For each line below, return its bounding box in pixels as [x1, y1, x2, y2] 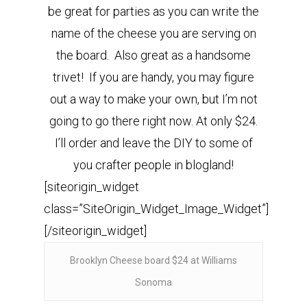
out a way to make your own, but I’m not [49, 92, 258, 106]
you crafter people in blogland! [73, 158, 234, 172]
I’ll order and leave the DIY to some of [54, 136, 253, 150]
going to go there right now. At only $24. [49, 114, 258, 128]
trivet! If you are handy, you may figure [53, 70, 254, 84]
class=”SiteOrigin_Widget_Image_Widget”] [44, 201, 269, 216]
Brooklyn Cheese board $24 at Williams [70, 255, 237, 266]
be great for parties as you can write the [48, 4, 259, 19]
